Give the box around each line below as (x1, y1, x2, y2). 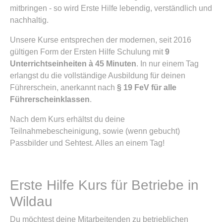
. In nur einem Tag (136, 59, 199, 68)
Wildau (10, 194, 53, 209)
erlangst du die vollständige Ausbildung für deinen (10, 71, 185, 80)
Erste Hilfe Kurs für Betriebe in (10, 177, 199, 193)
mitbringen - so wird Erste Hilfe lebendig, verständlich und (10, 4, 212, 12)
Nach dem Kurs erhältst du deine (10, 115, 125, 123)
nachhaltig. (10, 16, 49, 24)
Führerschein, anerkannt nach (10, 83, 117, 92)
